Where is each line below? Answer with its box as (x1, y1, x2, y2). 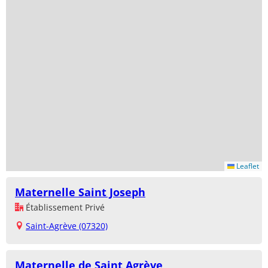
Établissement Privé (23, 201, 105, 213)
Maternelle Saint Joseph (15, 184, 145, 199)
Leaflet (234, 160, 259, 171)
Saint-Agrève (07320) (26, 220, 108, 232)
